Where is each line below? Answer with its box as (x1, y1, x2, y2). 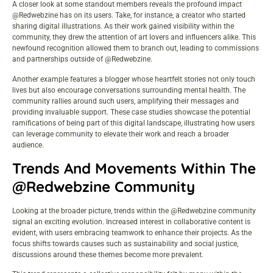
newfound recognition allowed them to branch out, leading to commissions (12, 44, 259, 53)
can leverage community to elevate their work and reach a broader (12, 129, 229, 138)
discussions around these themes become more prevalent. (12, 250, 204, 259)
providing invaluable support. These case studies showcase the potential (12, 107, 250, 116)
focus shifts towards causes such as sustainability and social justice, (12, 239, 238, 248)
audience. (12, 140, 44, 149)
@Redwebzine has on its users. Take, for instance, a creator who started (12, 11, 246, 20)
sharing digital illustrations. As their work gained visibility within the (12, 22, 234, 31)
